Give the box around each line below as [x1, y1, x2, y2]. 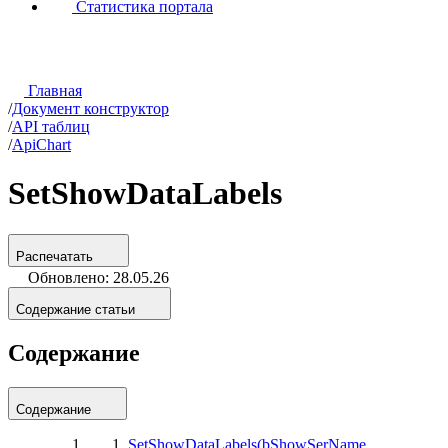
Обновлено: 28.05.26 [28, 268, 169, 286]
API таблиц [12, 118, 90, 136]
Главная [24, 82, 82, 100]
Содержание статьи [16, 301, 135, 317]
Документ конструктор [12, 100, 169, 118]
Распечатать [16, 248, 93, 264]
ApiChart [12, 136, 71, 154]
